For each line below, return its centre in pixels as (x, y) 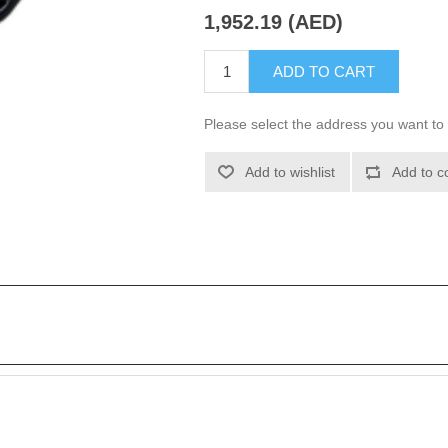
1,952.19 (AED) (274, 22)
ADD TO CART (324, 71)
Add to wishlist (290, 171)
